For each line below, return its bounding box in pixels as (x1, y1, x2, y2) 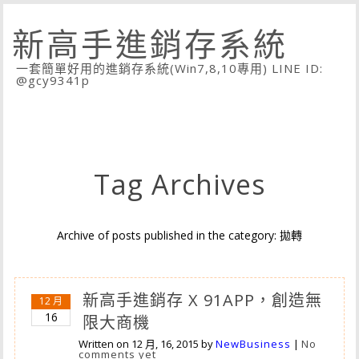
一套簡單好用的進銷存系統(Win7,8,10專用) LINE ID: (16, 60, 324, 76)
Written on (79, 337, 132, 351)
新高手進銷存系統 (12, 22, 288, 66)
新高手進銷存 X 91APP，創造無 (83, 289, 323, 311)
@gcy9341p (16, 72, 91, 88)
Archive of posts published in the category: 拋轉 (57, 228, 302, 243)
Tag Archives (93, 166, 266, 203)
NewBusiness (216, 337, 292, 351)
